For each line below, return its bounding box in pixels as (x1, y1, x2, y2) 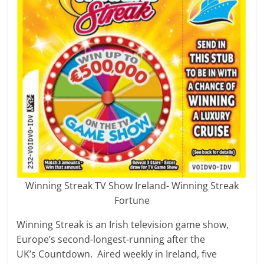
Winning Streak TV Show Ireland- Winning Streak (25, 179, 239, 192)
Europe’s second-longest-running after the (16, 233, 206, 246)
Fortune (114, 194, 150, 207)
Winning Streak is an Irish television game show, (16, 218, 229, 231)
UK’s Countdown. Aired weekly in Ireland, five (16, 247, 217, 260)
